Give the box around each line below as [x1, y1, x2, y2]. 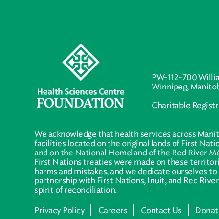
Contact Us [140, 205, 182, 215]
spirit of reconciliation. [34, 184, 117, 195]
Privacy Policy [34, 205, 85, 215]
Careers [98, 205, 127, 215]
